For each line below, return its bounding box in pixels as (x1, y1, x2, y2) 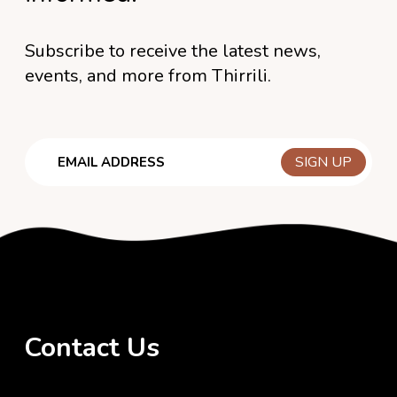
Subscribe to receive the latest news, (24, 38, 321, 63)
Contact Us (23, 329, 160, 366)
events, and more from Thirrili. (24, 63, 271, 88)
